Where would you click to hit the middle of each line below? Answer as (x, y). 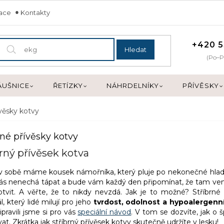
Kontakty (35, 12)
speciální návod (104, 212)
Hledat (136, 49)
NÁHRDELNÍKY (133, 85)
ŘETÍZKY (68, 85)
